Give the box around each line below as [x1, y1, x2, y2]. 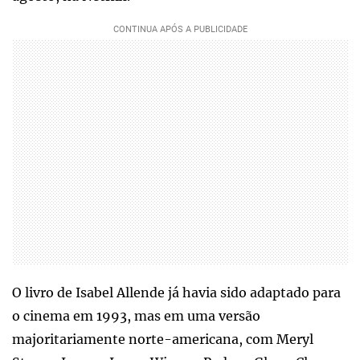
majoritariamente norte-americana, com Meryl [12, 330, 313, 347]
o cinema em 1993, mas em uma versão [12, 307, 260, 324]
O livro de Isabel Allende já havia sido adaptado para [12, 284, 341, 301]
